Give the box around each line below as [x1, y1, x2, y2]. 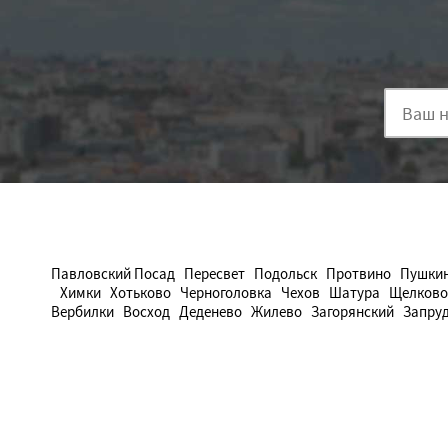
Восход [123, 302, 170, 321]
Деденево [179, 302, 242, 321]
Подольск [254, 264, 317, 283]
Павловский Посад [51, 264, 175, 283]
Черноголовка [180, 283, 272, 302]
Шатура [329, 283, 380, 302]
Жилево [251, 302, 302, 321]
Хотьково [110, 283, 171, 302]
